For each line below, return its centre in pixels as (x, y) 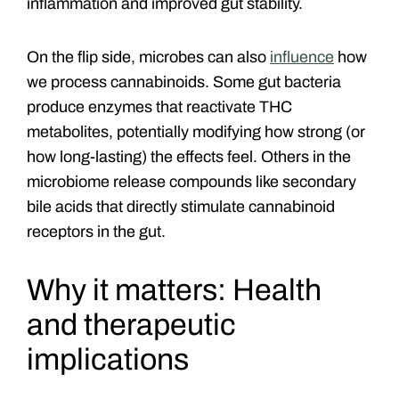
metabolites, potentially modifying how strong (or (196, 131)
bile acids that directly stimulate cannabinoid (181, 206)
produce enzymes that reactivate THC (159, 106)
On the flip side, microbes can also (148, 57)
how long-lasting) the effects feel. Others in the (189, 156)
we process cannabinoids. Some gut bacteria (184, 81)
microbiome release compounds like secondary (191, 181)
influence (302, 57)
